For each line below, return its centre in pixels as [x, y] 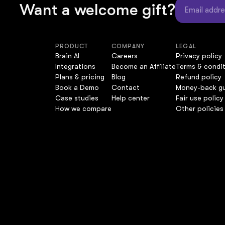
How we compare [83, 109]
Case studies [77, 98]
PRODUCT [72, 46]
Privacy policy [199, 56]
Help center [131, 98]
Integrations [75, 67]
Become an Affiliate [144, 67]
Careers [125, 56]
